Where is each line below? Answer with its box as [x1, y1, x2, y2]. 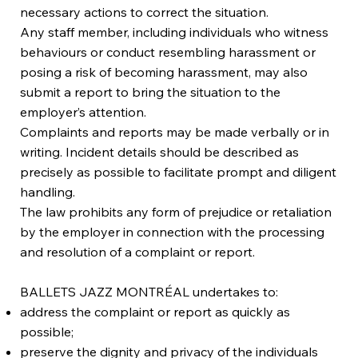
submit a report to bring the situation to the [20, 83, 281, 100]
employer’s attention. [20, 103, 147, 120]
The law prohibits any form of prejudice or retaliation [20, 203, 332, 220]
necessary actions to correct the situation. [20, 3, 269, 20]
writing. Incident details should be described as [20, 143, 300, 160]
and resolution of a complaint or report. [20, 243, 256, 260]
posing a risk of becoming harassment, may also [20, 63, 308, 80]
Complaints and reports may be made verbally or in [20, 123, 330, 140]
